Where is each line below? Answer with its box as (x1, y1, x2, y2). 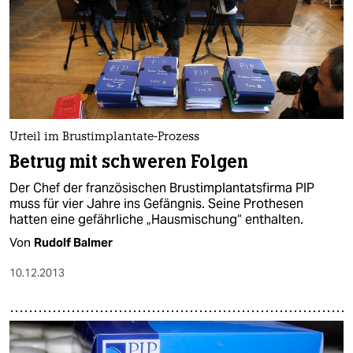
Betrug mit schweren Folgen (9, 150, 248, 174)
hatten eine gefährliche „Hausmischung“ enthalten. (9, 211, 303, 229)
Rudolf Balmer (34, 235, 113, 251)
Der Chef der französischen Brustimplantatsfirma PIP (9, 180, 314, 197)
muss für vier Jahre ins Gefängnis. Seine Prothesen (9, 195, 303, 213)
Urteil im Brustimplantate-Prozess (9, 132, 199, 144)
